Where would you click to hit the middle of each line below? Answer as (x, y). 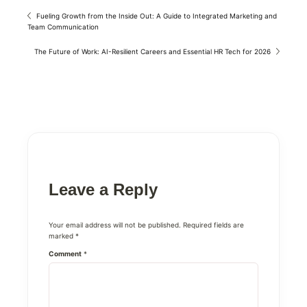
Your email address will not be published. (115, 225)
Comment (65, 254)
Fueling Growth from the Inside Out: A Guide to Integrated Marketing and (157, 16)
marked (62, 236)
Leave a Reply (103, 189)
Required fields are (213, 225)
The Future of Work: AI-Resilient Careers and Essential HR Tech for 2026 (152, 51)
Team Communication (63, 27)
